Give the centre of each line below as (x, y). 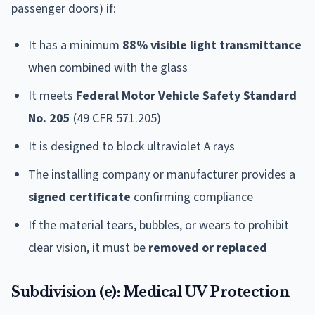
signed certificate (79, 197)
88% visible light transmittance (212, 45)
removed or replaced (208, 247)
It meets (52, 96)
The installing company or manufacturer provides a (162, 174)
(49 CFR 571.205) (116, 118)
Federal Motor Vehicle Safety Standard (186, 96)
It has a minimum (75, 45)
